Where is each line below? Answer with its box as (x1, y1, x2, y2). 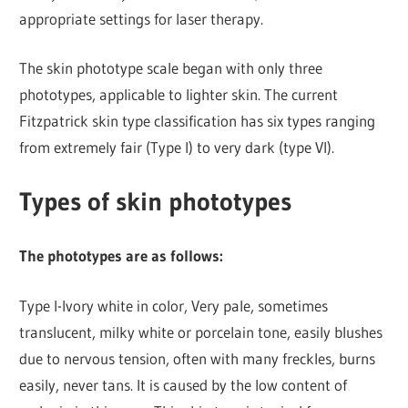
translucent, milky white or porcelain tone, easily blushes (19, 321, 383, 342)
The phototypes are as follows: (19, 246, 224, 266)
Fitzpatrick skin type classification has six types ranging (19, 111, 376, 131)
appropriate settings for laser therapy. (19, 8, 264, 28)
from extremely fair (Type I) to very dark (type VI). (19, 138, 335, 158)
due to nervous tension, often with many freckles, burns (19, 348, 376, 368)
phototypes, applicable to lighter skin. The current (19, 85, 339, 105)
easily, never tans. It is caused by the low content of (19, 374, 348, 394)
